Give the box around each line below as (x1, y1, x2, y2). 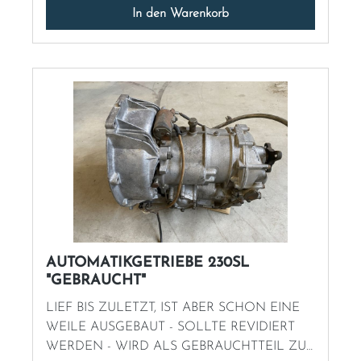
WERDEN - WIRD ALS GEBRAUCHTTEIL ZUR (46, 340, 314, 354)
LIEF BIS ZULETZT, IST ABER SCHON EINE (46, 301, 300, 315)
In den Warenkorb (132, 7, 229, 21)
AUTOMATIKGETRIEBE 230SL (46, 255, 249, 272)
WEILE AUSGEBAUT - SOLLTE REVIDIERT (46, 321, 295, 334)
